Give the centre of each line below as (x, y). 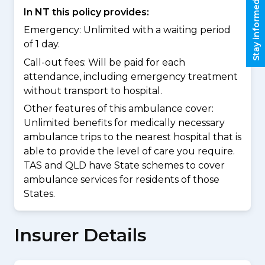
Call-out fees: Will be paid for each (104, 62)
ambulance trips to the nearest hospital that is (132, 137)
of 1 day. (42, 44)
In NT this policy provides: (86, 12)
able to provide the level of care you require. (129, 151)
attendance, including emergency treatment (131, 76)
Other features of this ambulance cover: (119, 109)
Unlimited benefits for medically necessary (124, 123)
